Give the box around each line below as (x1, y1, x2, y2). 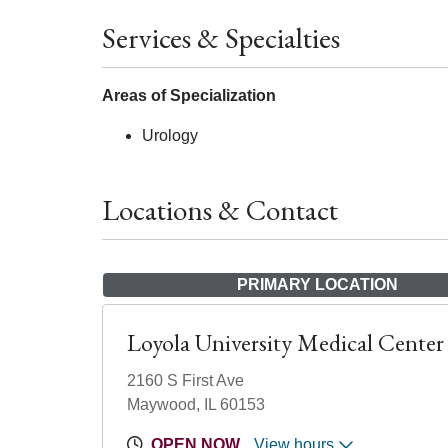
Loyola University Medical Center (127, 327, 444, 358)
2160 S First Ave (127, 372, 244, 389)
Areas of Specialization (102, 87, 276, 104)
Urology (142, 127, 198, 144)
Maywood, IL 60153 (127, 396, 265, 413)
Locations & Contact (102, 191, 338, 229)
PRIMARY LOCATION (236, 276, 398, 293)
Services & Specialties (102, 19, 340, 57)
